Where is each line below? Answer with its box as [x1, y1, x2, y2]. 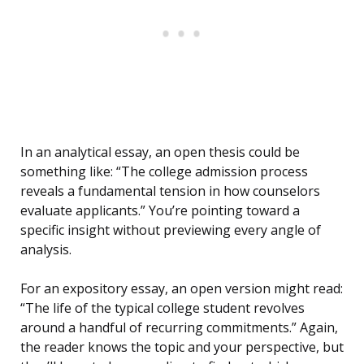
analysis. [20, 240, 71, 259]
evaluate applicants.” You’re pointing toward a [20, 201, 300, 220]
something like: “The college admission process [20, 162, 308, 181]
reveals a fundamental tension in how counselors [20, 182, 320, 201]
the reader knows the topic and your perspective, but [20, 338, 344, 357]
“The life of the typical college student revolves [20, 299, 305, 318]
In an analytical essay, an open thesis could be [20, 143, 300, 162]
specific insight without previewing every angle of [20, 221, 321, 240]
